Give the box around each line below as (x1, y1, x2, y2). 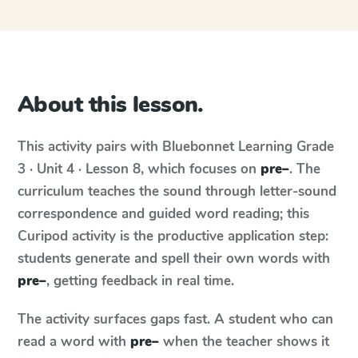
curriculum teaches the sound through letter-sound (18, 182, 336, 201)
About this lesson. (18, 89, 204, 120)
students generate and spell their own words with (18, 249, 330, 268)
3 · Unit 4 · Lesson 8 (18, 160, 141, 178)
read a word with (18, 332, 126, 351)
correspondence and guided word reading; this (18, 205, 309, 223)
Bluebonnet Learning (162, 137, 292, 156)
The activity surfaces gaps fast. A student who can (18, 310, 333, 328)
